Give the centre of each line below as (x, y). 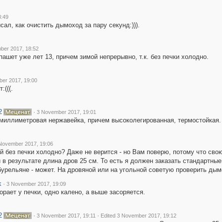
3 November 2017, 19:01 (66, 112)
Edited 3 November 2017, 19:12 (138, 216)
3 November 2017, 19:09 (36, 184)
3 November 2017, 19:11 (66, 216)
